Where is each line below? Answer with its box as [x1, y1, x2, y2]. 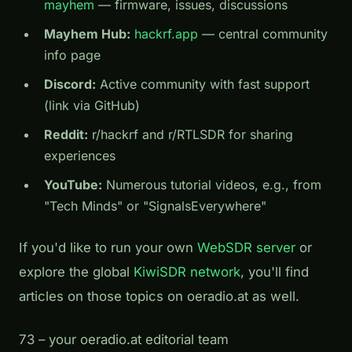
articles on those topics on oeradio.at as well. [19, 288, 299, 304]
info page [44, 46, 101, 63]
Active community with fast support [96, 75, 310, 92]
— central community [198, 25, 328, 42]
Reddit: [44, 126, 88, 142]
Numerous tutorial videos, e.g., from [102, 176, 321, 192]
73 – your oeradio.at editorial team [19, 331, 229, 347]
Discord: [44, 75, 96, 92]
